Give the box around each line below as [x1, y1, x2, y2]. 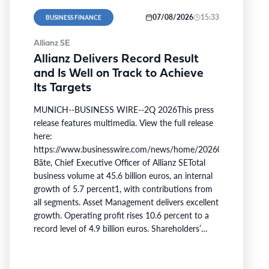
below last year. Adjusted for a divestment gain [34, 249, 205, 261]
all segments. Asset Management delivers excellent [34, 196, 219, 208]
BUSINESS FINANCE [46, 13, 101, 22]
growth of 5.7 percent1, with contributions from [34, 183, 213, 195]
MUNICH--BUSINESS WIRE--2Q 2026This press [34, 103, 214, 115]
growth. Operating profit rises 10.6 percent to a [34, 209, 209, 221]
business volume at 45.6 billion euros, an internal [34, 169, 213, 181]
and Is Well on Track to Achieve [34, 68, 204, 80]
